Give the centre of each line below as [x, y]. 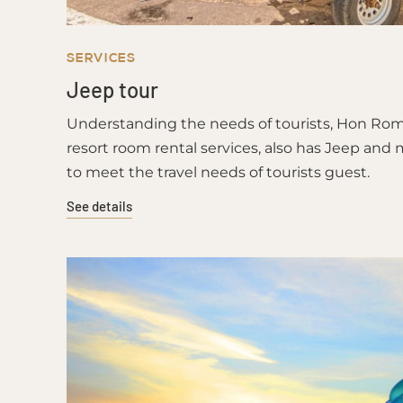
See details [99, 206]
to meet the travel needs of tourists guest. [218, 172]
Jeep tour [112, 90]
